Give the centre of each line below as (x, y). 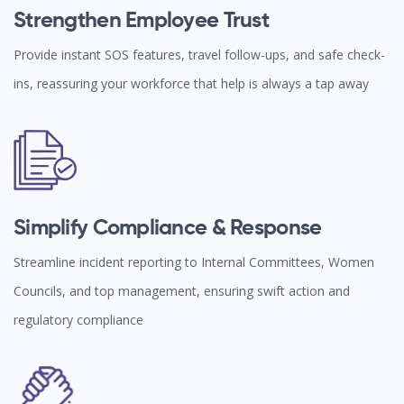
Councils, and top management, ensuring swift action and (182, 291)
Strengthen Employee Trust (141, 20)
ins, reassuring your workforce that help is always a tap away (191, 83)
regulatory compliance (78, 320)
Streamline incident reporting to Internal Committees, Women (194, 262)
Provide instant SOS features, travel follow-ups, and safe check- (199, 54)
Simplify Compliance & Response (168, 228)
